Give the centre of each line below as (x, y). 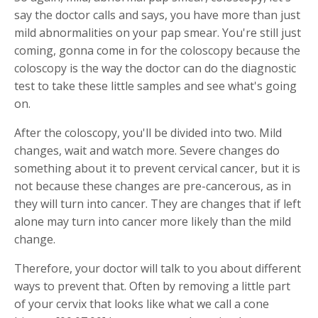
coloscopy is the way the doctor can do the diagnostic (155, 68)
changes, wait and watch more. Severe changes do (147, 150)
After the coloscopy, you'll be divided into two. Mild (148, 132)
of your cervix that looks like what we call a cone (142, 303)
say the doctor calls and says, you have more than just (157, 15)
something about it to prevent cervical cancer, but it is (157, 168)
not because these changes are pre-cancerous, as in (153, 186)
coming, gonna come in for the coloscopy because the (157, 50)
